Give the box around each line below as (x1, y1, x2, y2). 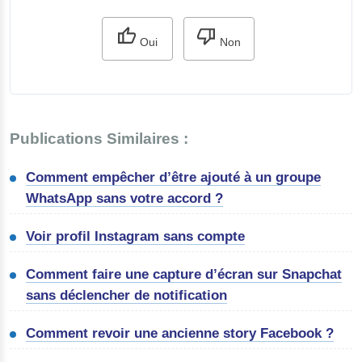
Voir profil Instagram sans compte (26, 228, 246, 244)
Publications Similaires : (10, 129, 188, 147)
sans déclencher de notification (26, 287, 228, 303)
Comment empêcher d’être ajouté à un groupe (26, 169, 322, 185)
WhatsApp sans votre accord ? (26, 190, 224, 206)
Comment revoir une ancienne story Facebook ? (26, 325, 335, 341)
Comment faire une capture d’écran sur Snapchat (26, 266, 343, 282)
